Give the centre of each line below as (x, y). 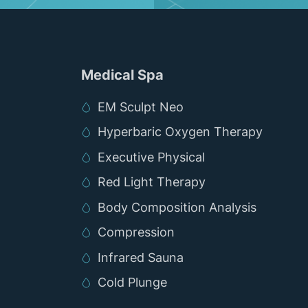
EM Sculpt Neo (141, 107)
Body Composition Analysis (177, 207)
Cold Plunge (132, 283)
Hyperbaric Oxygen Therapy (180, 132)
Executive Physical (151, 157)
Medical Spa (122, 75)
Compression (136, 232)
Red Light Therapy (152, 182)
